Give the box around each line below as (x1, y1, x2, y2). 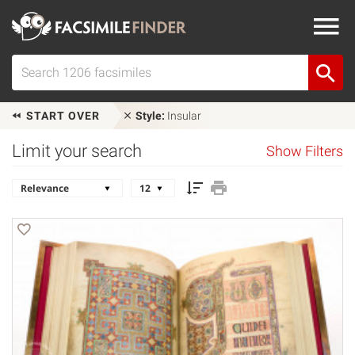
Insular (165, 109, 201, 122)
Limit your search (12, 141, 142, 161)
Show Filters (266, 143, 343, 159)
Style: (136, 109, 165, 122)
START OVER (23, 109, 100, 122)
